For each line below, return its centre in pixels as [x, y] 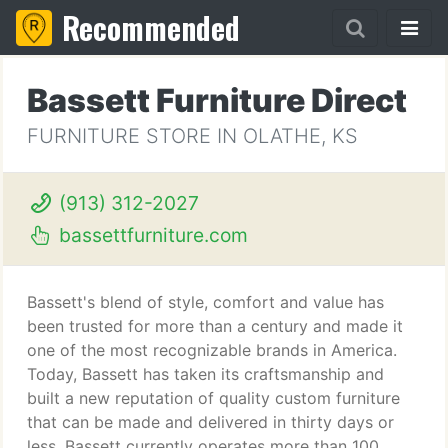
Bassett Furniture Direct [217, 100]
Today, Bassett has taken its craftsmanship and [205, 374]
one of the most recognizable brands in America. [212, 350]
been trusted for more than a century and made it [215, 326]
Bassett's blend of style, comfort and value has [205, 302]
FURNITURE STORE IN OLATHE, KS [192, 136]
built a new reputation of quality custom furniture [213, 398]
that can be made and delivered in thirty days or [210, 422]
